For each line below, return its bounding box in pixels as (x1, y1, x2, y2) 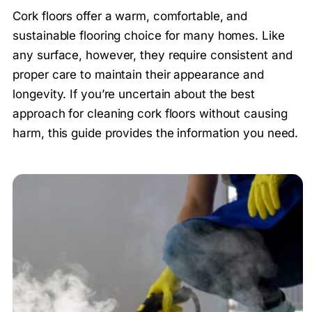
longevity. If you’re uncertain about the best (13, 86, 255, 101)
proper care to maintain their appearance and (13, 67, 264, 81)
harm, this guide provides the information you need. (13, 125, 299, 140)
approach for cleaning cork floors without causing (13, 106, 288, 120)
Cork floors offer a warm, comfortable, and (13, 8, 248, 23)
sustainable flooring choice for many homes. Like (13, 28, 285, 42)
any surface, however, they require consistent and (13, 47, 292, 62)
